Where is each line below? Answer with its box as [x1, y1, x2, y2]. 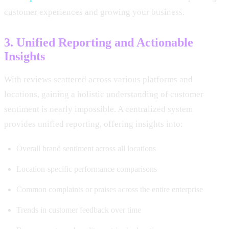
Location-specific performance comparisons [16, 164, 157, 173]
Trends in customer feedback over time [16, 205, 141, 214]
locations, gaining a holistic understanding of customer [4, 89, 203, 99]
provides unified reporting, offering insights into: [4, 119, 183, 129]
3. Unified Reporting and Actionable [4, 35, 193, 49]
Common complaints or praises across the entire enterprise [16, 185, 203, 194]
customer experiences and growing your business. [4, 7, 185, 17]
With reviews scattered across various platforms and [4, 74, 193, 84]
